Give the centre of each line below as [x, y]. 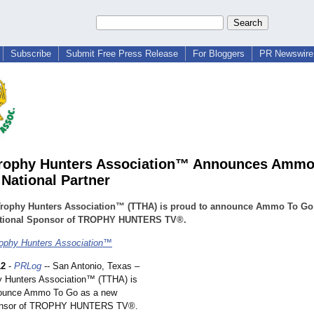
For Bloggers [219, 54]
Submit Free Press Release [122, 54]
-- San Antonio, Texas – [90, 266]
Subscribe [31, 54]
